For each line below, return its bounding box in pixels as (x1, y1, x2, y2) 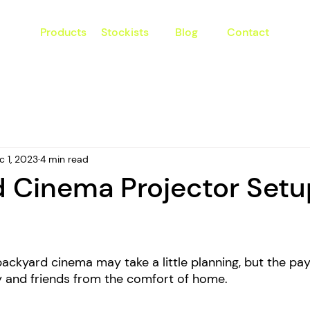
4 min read (40, 152, 89, 165)
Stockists (101, 25, 149, 39)
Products (40, 25, 86, 39)
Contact (227, 25, 269, 39)
